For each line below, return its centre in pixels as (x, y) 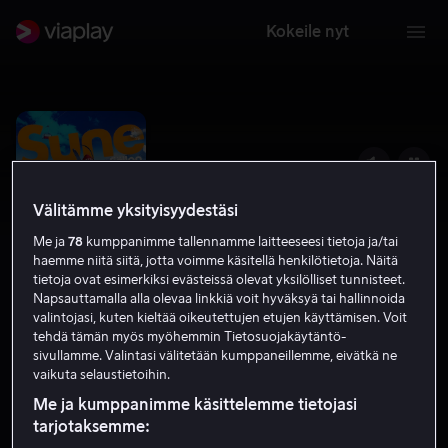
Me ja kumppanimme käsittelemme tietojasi (195, 405)
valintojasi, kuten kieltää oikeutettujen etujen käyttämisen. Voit (220, 318)
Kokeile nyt (307, 32)
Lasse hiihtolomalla (122, 353)
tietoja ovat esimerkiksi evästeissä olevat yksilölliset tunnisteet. (219, 280)
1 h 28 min (184, 389)
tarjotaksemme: (92, 427)
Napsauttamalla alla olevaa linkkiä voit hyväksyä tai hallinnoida (219, 299)
